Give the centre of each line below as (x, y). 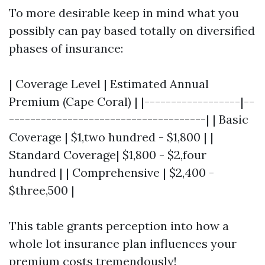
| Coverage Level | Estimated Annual (109, 84)
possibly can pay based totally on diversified (132, 30)
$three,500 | (42, 190)
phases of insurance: (66, 48)
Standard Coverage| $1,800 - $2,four (108, 155)
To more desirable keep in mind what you (124, 13)
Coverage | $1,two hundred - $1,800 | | (111, 137)
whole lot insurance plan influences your (123, 243)
